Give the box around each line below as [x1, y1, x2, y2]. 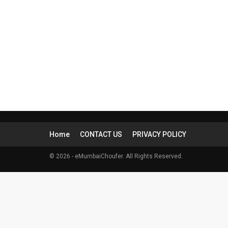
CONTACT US [80, 130, 122, 138]
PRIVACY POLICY [132, 130, 186, 138]
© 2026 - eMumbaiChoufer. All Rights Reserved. [49, 152, 183, 160]
